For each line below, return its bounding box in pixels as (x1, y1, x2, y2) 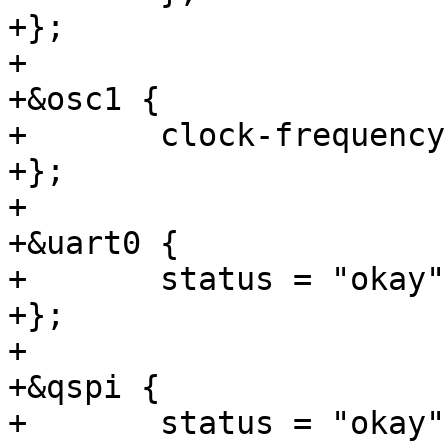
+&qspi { (8, 369, 160, 405)
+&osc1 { (8, 81, 160, 117)
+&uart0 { (8, 225, 179, 261)
